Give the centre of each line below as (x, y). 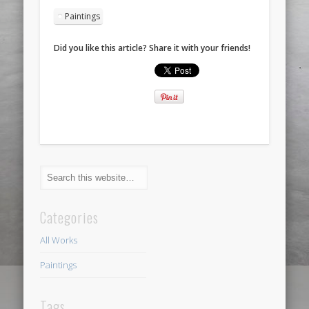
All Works (59, 240)
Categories (70, 218)
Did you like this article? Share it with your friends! (152, 48)
